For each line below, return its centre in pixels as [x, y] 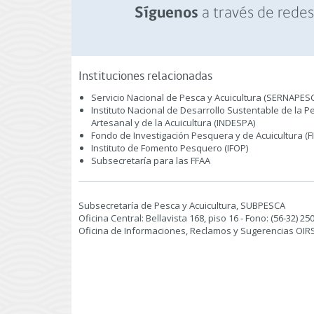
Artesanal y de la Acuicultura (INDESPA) [173, 123]
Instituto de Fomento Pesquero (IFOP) [170, 148]
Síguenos [166, 14]
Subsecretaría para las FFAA [151, 161]
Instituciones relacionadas [145, 77]
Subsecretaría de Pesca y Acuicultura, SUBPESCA [182, 205]
